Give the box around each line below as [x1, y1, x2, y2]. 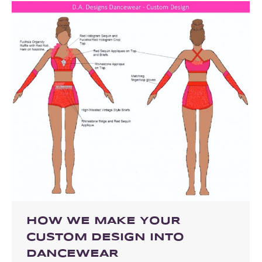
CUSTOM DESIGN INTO [26, 232, 184, 243]
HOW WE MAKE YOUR [26, 216, 181, 227]
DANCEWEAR [26, 249, 119, 260]
